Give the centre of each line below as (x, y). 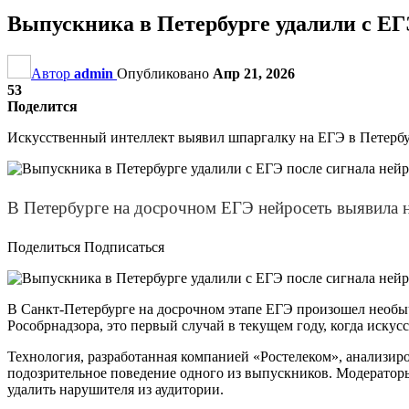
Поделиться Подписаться (86, 246)
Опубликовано (165, 73)
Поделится (42, 106)
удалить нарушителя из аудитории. (115, 389)
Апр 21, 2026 (254, 73)
